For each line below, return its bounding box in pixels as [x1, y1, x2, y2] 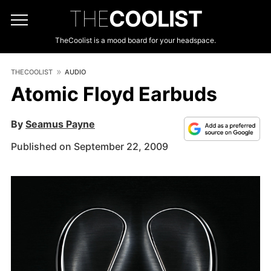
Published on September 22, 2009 [11, 140, 168, 152]
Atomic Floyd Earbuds [11, 82, 217, 106]
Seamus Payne [25, 118, 95, 130]
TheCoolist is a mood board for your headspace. [55, 36, 216, 45]
